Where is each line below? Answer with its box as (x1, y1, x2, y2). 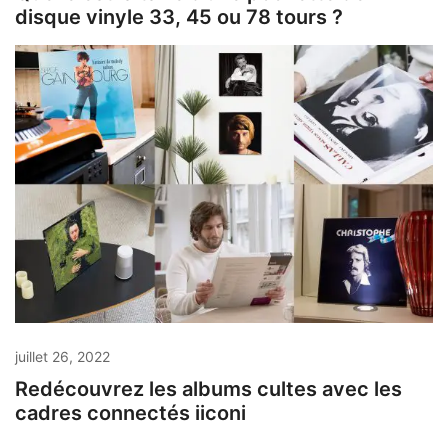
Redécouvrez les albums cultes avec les (15, 377, 402, 402)
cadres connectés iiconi (15, 401, 246, 426)
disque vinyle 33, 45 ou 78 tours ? (15, 4, 343, 29)
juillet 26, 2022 (15, 348, 110, 366)
